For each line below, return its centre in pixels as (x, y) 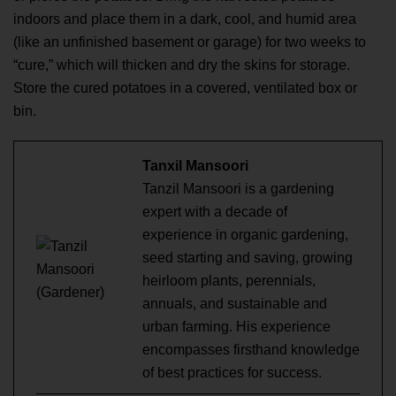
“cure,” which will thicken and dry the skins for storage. (182, 65)
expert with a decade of (215, 212)
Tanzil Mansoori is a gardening (238, 189)
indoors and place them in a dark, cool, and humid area (185, 19)
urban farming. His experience (236, 327)
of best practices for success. (232, 373)
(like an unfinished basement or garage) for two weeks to (190, 42)
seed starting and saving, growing (247, 258)
